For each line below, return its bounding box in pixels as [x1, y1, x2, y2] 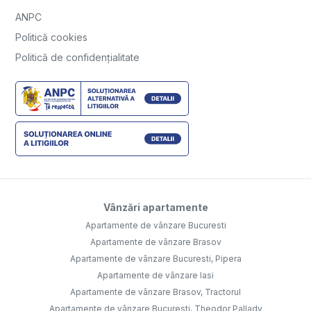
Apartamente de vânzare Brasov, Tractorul [70, 287, 241, 298]
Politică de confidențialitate [15, 51, 140, 64]
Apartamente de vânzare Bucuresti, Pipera [69, 253, 242, 264]
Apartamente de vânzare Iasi [97, 270, 214, 281]
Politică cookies [15, 31, 87, 44]
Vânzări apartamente [103, 201, 208, 214]
